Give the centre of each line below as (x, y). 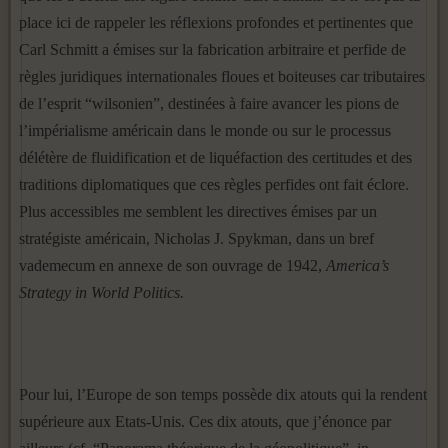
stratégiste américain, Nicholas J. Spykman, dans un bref (196, 238)
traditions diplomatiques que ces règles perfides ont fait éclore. (214, 184)
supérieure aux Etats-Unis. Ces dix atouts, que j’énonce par (205, 421)
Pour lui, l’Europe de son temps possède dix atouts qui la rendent (223, 394)
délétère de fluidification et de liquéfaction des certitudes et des (215, 157)
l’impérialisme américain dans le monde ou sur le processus (205, 130)
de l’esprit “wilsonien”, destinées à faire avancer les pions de (209, 103)
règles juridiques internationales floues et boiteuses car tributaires (222, 76)
